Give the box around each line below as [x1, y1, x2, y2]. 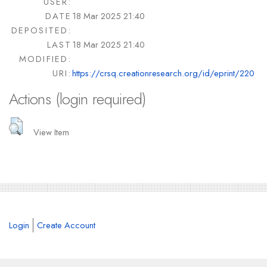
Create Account [36, 218, 95, 231]
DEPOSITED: [11, 24, 72, 37]
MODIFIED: [18, 52, 72, 66]
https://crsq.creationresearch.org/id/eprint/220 [72, 67, 254, 80]
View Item [33, 125, 70, 138]
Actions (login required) [8, 88, 146, 110]
